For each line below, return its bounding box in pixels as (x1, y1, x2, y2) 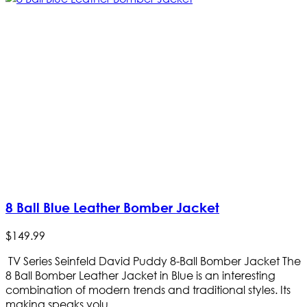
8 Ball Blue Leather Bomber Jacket (5, 199, 219, 216)
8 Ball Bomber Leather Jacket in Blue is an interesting (5, 267, 275, 282)
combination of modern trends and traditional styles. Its (5, 282, 291, 297)
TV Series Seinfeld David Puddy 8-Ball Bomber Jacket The (5, 253, 301, 268)
